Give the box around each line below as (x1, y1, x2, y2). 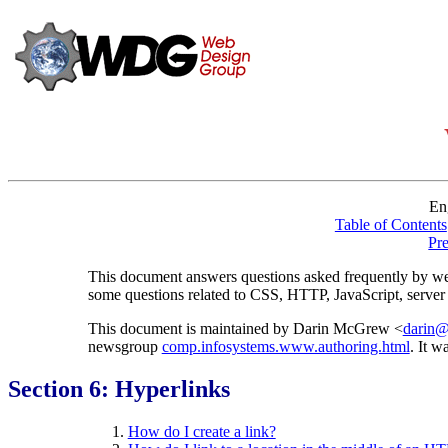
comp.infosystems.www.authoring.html (161, 337, 410, 355)
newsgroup (87, 337, 162, 355)
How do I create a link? (127, 422, 276, 440)
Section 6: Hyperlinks (8, 375, 230, 402)
